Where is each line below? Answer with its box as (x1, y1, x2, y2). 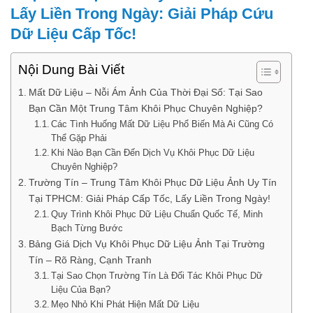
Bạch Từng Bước (51, 222, 124, 233)
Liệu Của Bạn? (51, 284, 111, 295)
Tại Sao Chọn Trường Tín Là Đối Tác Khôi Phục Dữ (51, 270, 263, 281)
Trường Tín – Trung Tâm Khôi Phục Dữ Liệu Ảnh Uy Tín (28, 176, 277, 188)
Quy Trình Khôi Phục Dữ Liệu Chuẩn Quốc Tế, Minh (51, 208, 263, 219)
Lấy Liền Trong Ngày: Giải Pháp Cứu (10, 4, 273, 22)
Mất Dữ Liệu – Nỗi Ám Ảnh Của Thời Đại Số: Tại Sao (28, 86, 263, 98)
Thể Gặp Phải (51, 132, 108, 143)
